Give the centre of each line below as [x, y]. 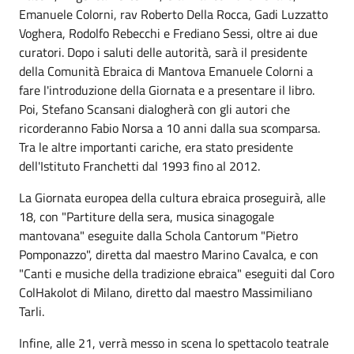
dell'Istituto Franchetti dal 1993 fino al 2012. [139, 166]
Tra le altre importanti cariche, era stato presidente [156, 147]
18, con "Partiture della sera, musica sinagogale [147, 217]
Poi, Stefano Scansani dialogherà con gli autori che [154, 109]
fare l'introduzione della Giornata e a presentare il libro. [167, 90]
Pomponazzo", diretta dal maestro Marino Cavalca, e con [169, 254]
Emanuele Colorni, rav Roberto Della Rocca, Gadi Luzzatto [173, 14]
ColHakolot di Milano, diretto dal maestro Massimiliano [166, 292]
